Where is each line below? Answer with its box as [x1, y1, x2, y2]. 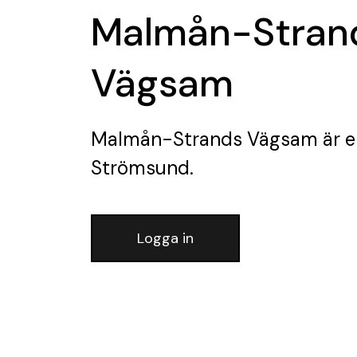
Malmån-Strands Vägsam [91, 126, 318, 151]
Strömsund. [91, 155, 194, 180]
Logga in [137, 228, 194, 248]
